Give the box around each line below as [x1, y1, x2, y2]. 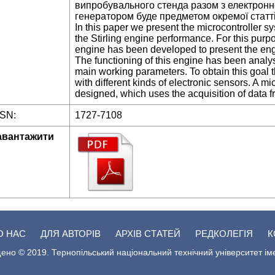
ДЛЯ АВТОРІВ [40, 228, 103, 239]
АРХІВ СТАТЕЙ [115, 228, 183, 239]
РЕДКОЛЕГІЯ [195, 228, 255, 239]
